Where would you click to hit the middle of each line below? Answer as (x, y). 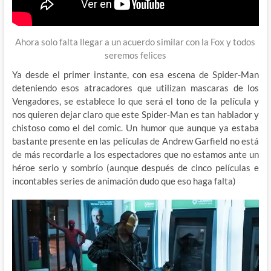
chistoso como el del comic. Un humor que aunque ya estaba (135, 127)
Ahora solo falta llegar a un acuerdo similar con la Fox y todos (135, 41)
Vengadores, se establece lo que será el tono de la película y (135, 101)
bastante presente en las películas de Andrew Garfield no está (135, 141)
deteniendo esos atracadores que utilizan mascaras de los (135, 87)
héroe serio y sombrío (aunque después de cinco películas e (135, 167)
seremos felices (135, 55)
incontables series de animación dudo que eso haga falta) (124, 181)
